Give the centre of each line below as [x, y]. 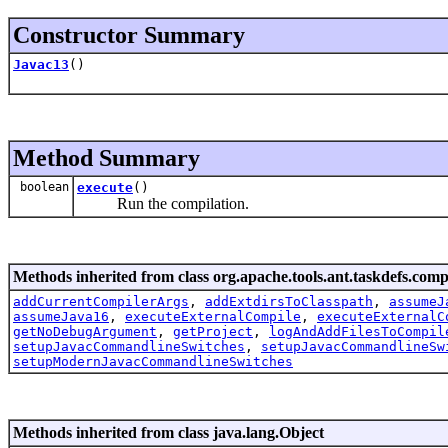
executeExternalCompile [213, 316]
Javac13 [41, 64]
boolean [41, 186]
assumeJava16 [61, 316]
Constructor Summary [129, 34]
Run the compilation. [163, 203]
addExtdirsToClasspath [289, 301]
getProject [213, 331]
